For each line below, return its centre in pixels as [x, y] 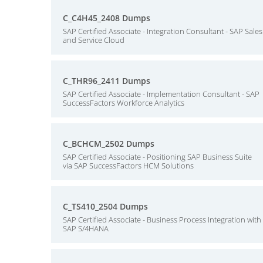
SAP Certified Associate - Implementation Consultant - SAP [161, 94]
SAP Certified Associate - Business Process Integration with [162, 220]
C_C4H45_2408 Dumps [107, 18]
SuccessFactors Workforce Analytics [124, 103]
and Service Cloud [94, 40]
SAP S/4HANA [86, 228]
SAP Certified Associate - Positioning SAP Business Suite [157, 157]
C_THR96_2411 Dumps [107, 81]
